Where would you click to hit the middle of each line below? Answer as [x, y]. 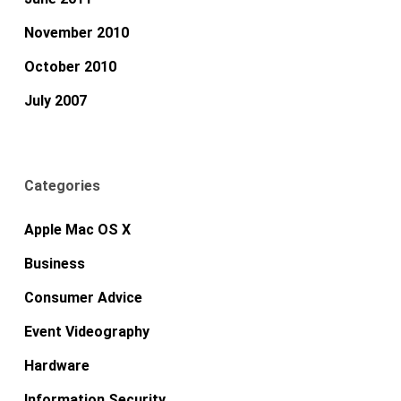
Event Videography [86, 331]
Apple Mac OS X [77, 229]
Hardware [56, 365]
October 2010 [70, 66]
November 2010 [76, 32]
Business [54, 263]
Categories [62, 185]
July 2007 [55, 100]
